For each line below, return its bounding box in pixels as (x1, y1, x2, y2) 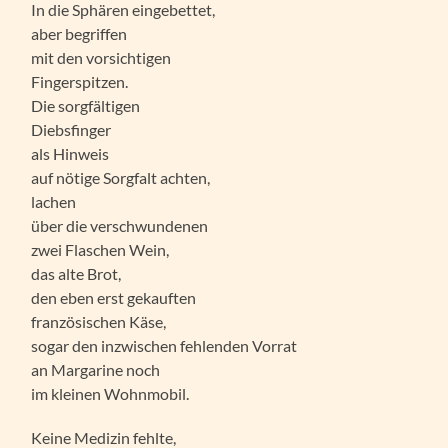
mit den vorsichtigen (31, 47, 172, 67)
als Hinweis (31, 143, 110, 163)
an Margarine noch (31, 359, 161, 379)
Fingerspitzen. (31, 71, 129, 91)
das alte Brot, (31, 263, 122, 283)
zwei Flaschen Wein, (31, 239, 170, 259)
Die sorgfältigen (31, 95, 141, 115)
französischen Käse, (31, 311, 167, 331)
